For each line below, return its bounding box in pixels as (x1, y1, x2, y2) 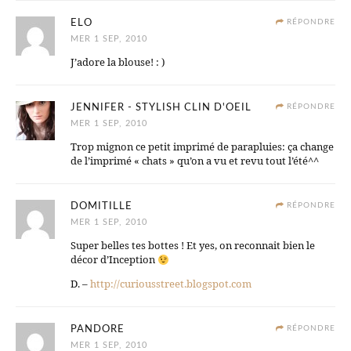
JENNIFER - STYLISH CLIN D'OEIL (71, 103, 251, 114)
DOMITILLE (71, 201, 132, 212)
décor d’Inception (71, 252, 157, 267)
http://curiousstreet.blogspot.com (90, 277, 251, 291)
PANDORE (71, 324, 125, 335)
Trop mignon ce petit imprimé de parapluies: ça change (71, 139, 334, 154)
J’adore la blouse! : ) (71, 55, 165, 70)
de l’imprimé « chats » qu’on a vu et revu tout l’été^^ (71, 154, 319, 168)
